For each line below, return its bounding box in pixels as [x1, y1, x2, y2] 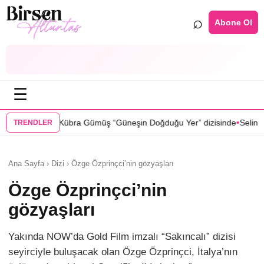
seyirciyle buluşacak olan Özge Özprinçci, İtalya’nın [8, 246, 237, 258]
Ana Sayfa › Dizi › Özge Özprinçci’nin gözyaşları [8, 159, 174, 168]
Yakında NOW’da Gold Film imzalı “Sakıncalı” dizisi [8, 231, 236, 242]
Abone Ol [214, 17, 252, 27]
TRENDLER [14, 118, 52, 127]
